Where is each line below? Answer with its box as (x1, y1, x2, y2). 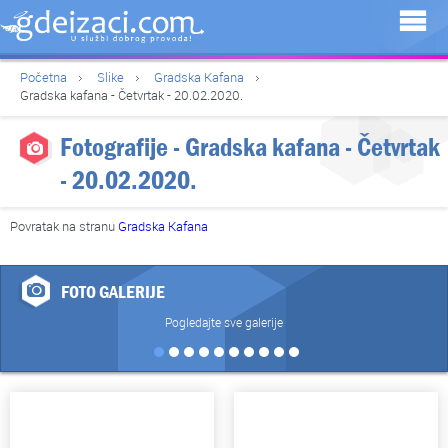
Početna (20, 67, 67, 86)
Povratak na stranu (10, 216, 118, 235)
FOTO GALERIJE (61, 280, 165, 304)
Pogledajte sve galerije (165, 313, 283, 330)
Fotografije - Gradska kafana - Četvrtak (60, 130, 440, 164)
